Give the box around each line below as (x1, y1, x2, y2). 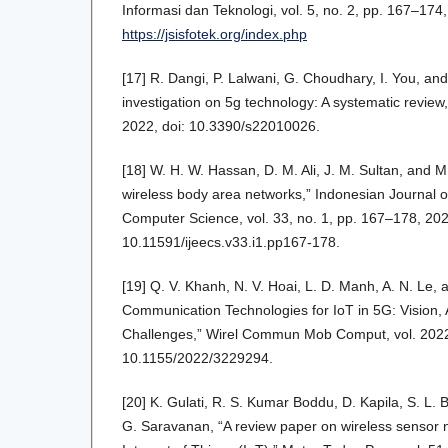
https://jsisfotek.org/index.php (122, 26, 307, 43)
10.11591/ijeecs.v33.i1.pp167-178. (122, 234, 340, 251)
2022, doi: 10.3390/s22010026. (122, 118, 320, 135)
